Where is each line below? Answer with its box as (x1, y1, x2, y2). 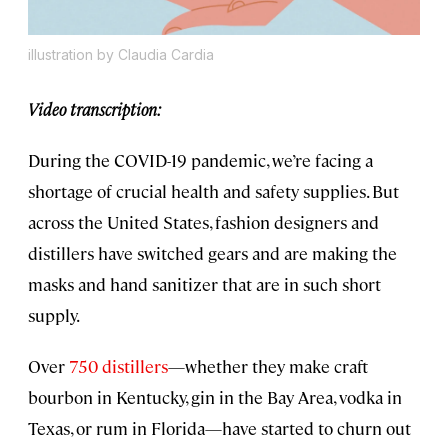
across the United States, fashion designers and (28, 211, 379, 234)
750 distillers (69, 355, 168, 378)
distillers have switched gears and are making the (28, 242, 397, 265)
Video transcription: (28, 98, 161, 121)
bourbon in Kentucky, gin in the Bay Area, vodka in (28, 386, 402, 409)
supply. (28, 304, 80, 327)
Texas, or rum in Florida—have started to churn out (28, 417, 411, 440)
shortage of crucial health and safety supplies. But (28, 180, 399, 203)
